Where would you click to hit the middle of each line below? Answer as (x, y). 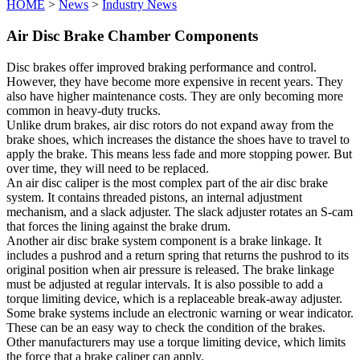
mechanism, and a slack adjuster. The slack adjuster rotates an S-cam (180, 211)
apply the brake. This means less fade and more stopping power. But (179, 153)
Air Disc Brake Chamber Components (132, 36)
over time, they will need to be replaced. (108, 168)
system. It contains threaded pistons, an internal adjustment (154, 197)
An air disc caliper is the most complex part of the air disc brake (167, 182)
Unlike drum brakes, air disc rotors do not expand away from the (170, 125)
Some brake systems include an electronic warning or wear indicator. (180, 313)
